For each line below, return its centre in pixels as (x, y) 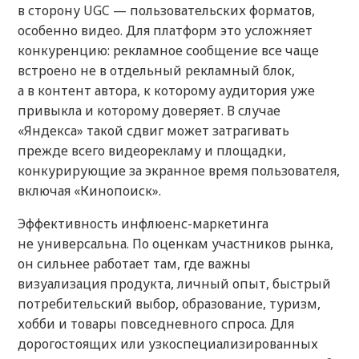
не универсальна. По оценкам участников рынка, (175, 244)
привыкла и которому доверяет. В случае (149, 111)
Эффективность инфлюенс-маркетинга (143, 224)
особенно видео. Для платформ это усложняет (165, 31)
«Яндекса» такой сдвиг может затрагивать (153, 131)
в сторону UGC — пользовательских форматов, (166, 11)
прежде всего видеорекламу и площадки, (152, 151)
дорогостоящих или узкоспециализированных (168, 344)
